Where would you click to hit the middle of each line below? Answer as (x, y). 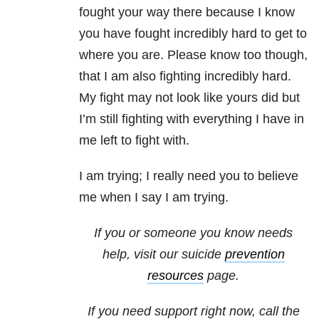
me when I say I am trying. (154, 198)
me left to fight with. (134, 141)
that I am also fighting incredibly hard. (185, 77)
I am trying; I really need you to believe (189, 176)
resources (176, 276)
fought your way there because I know (187, 12)
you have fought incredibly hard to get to (193, 34)
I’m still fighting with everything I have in (192, 119)
